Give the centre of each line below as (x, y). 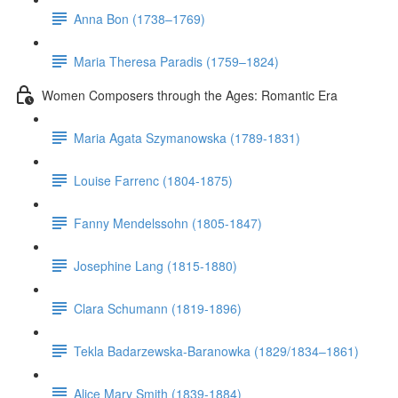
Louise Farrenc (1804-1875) (153, 180)
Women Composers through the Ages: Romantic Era (190, 95)
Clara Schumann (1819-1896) (158, 308)
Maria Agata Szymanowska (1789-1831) (187, 137)
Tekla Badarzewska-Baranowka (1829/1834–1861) (216, 350)
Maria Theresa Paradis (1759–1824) (176, 61)
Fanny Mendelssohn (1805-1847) (168, 223)
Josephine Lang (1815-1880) (155, 265)
